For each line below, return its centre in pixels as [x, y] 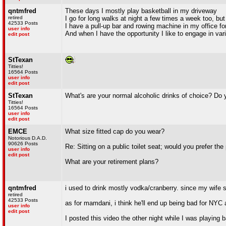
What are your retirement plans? [112, 162]
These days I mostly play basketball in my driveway [141, 11]
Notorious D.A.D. [27, 138]
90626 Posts [23, 144]
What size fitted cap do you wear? [115, 131]
